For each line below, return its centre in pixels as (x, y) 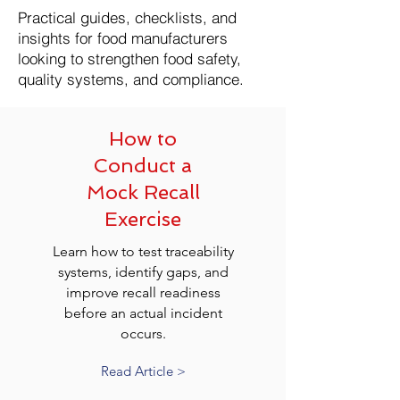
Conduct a (143, 165)
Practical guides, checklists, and (127, 17)
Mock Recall (143, 192)
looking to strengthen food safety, (129, 58)
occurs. (143, 333)
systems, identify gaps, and (143, 272)
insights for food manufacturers (123, 38)
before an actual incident (143, 313)
